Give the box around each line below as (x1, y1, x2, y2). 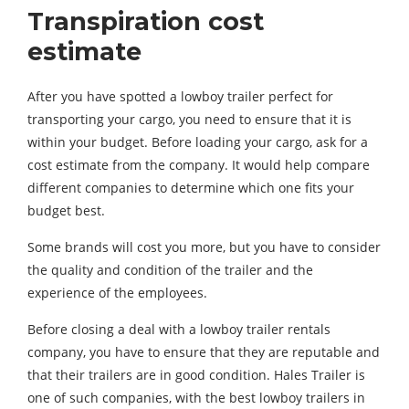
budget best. (27, 202, 105, 219)
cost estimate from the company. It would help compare (27, 156, 370, 173)
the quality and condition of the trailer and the (27, 261, 313, 278)
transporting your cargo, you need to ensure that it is (27, 110, 351, 128)
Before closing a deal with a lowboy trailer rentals (27, 320, 330, 338)
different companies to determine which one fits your (27, 179, 354, 196)
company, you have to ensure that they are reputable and (27, 343, 380, 361)
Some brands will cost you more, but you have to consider (27, 238, 381, 256)
